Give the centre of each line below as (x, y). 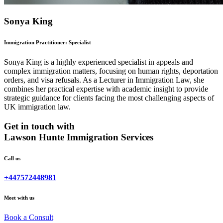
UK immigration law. (37, 107)
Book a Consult (29, 218)
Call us (12, 158)
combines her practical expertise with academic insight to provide (106, 89)
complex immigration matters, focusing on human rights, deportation (111, 71)
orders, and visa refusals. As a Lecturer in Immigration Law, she (104, 80)
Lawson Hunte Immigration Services (79, 137)
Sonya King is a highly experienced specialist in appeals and (99, 62)
